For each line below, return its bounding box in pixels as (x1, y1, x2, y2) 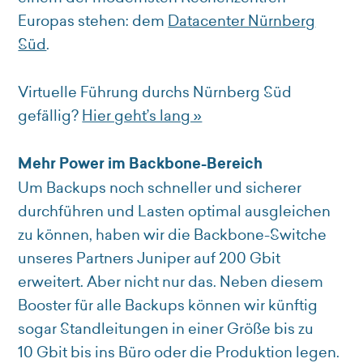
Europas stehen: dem (18, 11, 169, 32)
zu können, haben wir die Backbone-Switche (18, 224, 327, 246)
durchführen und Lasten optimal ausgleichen (18, 201, 331, 222)
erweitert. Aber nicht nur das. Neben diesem (18, 271, 324, 293)
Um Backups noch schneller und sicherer (18, 177, 302, 199)
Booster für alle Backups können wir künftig (18, 295, 318, 316)
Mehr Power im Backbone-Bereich (18, 153, 263, 175)
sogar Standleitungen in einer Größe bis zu (18, 318, 314, 340)
